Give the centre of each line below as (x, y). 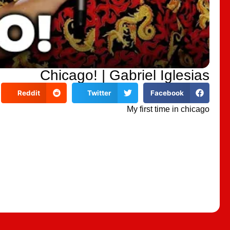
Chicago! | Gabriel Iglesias (125, 75)
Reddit (28, 93)
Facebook (167, 93)
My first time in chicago (168, 109)
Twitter (99, 93)
